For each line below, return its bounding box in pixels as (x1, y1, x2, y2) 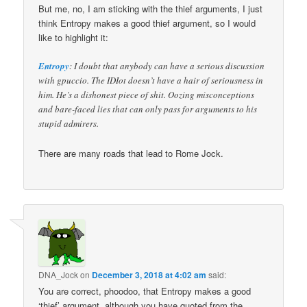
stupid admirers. (38, 117, 99, 130)
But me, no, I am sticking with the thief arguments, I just (38, 2, 263, 16)
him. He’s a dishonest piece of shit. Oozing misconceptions (38, 88, 255, 101)
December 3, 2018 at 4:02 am (92, 269, 207, 282)
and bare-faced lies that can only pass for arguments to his (38, 103, 258, 116)
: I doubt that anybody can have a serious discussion (69, 60, 265, 73)
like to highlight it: (38, 31, 109, 45)
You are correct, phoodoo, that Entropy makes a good (38, 284, 251, 298)
